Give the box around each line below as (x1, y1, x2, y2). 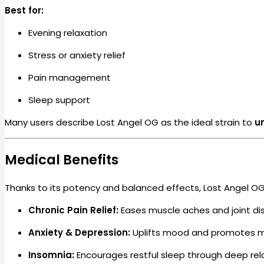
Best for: (5, 4, 44, 16)
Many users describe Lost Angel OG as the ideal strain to (5, 115, 255, 128)
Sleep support (28, 93, 90, 106)
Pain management (28, 71, 111, 84)
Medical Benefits (5, 150, 118, 170)
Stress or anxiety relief (28, 48, 126, 61)
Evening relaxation (28, 26, 107, 39)
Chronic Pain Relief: (28, 204, 118, 217)
